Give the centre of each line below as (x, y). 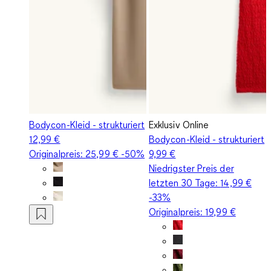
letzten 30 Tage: (185, 182)
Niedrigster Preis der (191, 168)
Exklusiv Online (179, 124)
